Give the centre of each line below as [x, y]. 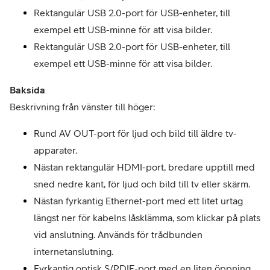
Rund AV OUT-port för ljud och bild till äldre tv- [135, 133]
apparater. [55, 150]
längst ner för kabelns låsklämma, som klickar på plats [147, 218]
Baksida [27, 90]
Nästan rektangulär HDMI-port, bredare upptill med [144, 167]
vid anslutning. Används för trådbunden [118, 234]
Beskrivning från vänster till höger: [83, 107]
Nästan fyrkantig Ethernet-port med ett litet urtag [138, 201]
